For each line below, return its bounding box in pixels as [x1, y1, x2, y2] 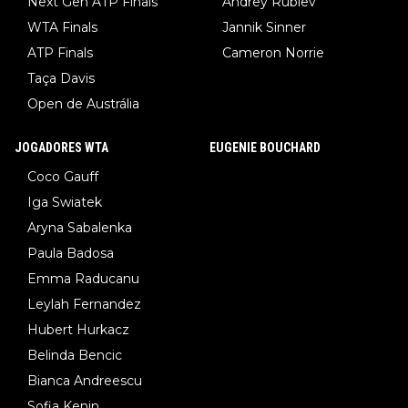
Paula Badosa [27, 245, 114, 262]
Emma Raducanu [27, 270, 139, 288]
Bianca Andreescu [27, 372, 142, 390]
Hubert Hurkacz [27, 321, 129, 339]
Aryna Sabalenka [27, 219, 132, 237]
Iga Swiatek [27, 194, 102, 211]
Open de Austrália [27, 96, 139, 113]
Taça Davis [27, 70, 95, 87]
